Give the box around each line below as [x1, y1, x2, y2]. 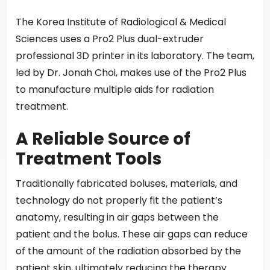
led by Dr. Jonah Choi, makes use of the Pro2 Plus [16, 65, 246, 80]
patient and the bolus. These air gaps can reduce [16, 227, 248, 242]
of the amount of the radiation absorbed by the [16, 244, 241, 259]
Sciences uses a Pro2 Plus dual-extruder [16, 31, 204, 46]
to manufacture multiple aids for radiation [16, 82, 214, 96]
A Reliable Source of [16, 127, 190, 151]
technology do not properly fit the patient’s [16, 193, 222, 208]
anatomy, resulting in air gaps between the [16, 210, 219, 225]
